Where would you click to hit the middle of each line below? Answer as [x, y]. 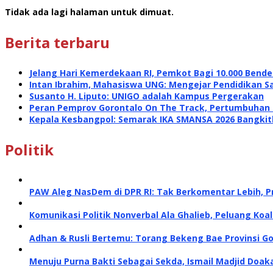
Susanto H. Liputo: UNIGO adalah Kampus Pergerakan [147, 96]
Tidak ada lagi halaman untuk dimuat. [89, 12]
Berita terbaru [57, 42]
